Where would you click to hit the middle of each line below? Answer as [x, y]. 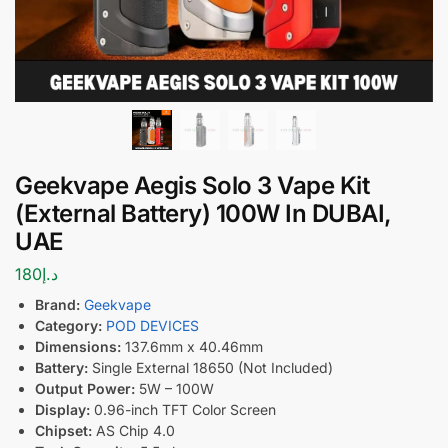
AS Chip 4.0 [133, 430]
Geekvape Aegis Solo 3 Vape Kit [192, 185]
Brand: [57, 304]
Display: [62, 409]
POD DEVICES [152, 325]
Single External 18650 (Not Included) [210, 367]
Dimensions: [78, 346]
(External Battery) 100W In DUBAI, [203, 213]
